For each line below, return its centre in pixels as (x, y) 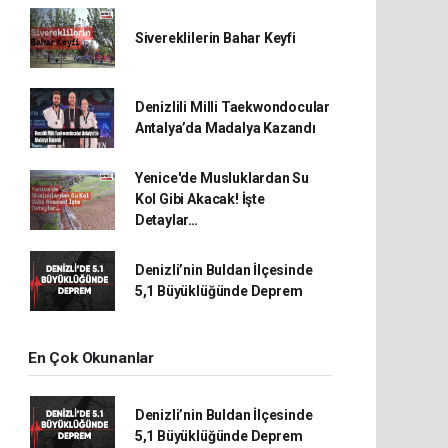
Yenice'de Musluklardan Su (222, 178)
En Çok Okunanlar (91, 358)
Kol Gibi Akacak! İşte (199, 199)
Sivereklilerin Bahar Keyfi (215, 37)
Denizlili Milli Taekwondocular (232, 107)
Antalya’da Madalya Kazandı (225, 128)
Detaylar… (166, 220)
